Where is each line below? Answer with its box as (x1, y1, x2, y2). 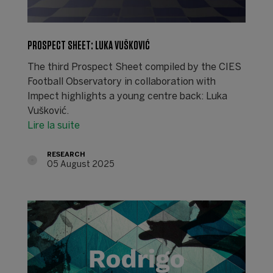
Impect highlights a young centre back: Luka (27, 91, 227, 101)
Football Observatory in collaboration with (27, 77, 216, 87)
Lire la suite (27, 121, 80, 130)
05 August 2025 (46, 160, 115, 169)
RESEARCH (46, 151, 85, 158)
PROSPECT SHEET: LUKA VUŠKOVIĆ (27, 39, 150, 52)
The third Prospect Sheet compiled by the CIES (27, 62, 241, 72)
